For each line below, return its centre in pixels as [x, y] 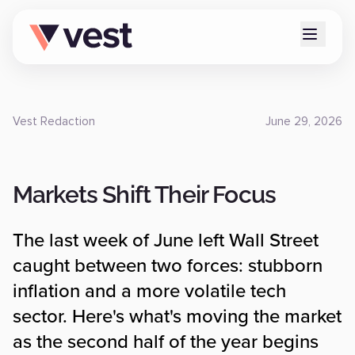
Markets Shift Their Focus [144, 195]
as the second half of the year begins [166, 342]
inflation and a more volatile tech [149, 291]
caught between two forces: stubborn [168, 266]
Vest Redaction [54, 122]
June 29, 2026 [304, 122]
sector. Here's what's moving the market [177, 317]
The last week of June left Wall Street [166, 240]
